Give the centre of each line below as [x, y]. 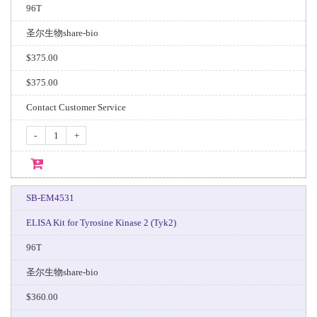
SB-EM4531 [50, 198]
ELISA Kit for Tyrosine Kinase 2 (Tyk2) [101, 223]
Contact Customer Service [76, 107]
